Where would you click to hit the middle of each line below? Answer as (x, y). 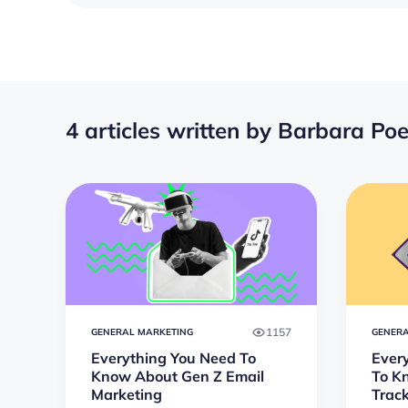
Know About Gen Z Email (178, 377)
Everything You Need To (173, 358)
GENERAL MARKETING (142, 332)
